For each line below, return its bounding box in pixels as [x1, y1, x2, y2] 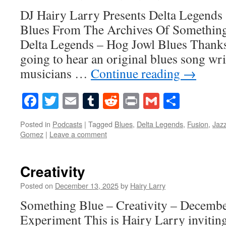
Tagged [88, 119, 112, 130]
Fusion [187, 119, 208, 130]
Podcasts [52, 119, 82, 130]
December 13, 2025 [55, 180, 119, 191]
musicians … [20, 64, 91, 82]
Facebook [38, 90, 100, 112]
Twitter [59, 90, 105, 112]
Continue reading [91, 64, 183, 82]
